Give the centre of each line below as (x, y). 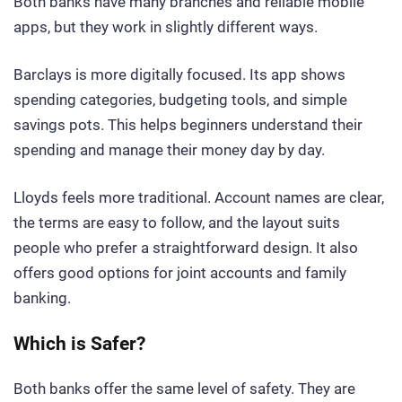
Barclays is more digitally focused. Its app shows (179, 75)
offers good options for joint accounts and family (180, 272)
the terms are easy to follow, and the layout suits (177, 222)
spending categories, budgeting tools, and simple (180, 100)
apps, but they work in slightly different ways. (166, 27)
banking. (42, 297)
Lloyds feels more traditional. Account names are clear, (199, 197)
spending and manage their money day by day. (169, 150)
